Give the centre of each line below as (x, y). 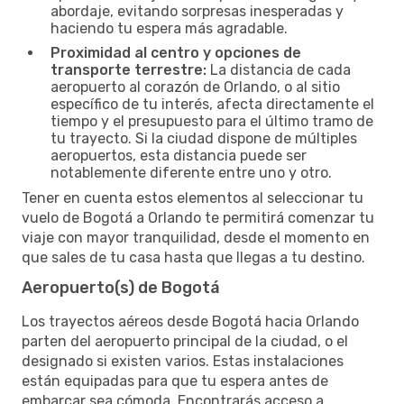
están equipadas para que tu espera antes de (175, 381)
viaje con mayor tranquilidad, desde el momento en (196, 237)
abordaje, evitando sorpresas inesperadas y (197, 11)
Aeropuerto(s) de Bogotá (121, 287)
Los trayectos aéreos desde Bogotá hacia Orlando (190, 321)
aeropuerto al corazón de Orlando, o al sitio (195, 87)
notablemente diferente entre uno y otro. (191, 172)
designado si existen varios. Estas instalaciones (183, 361)
